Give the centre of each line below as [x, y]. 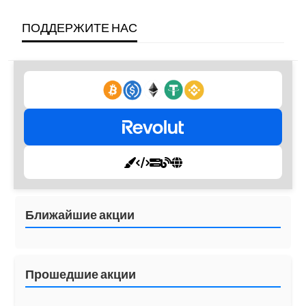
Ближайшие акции [80, 215]
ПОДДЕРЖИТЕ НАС [80, 28]
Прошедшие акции [81, 274]
